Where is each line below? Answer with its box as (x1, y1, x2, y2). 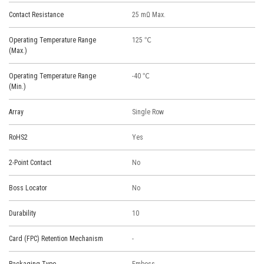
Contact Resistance (9, 11, 64, 19)
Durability (9, 209, 36, 217)
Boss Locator (9, 184, 47, 192)
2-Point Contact (9, 159, 51, 167)
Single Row (132, 108, 164, 116)
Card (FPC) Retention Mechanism (9, 235, 103, 243)
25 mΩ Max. (132, 11, 166, 19)
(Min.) (9, 82, 26, 91)
